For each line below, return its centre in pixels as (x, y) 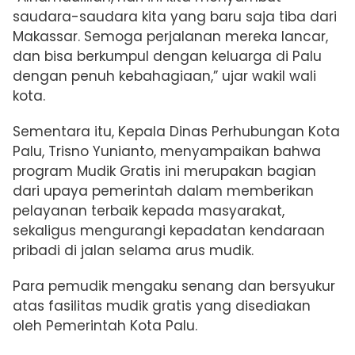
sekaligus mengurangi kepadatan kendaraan (169, 231)
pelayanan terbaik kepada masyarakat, (149, 211)
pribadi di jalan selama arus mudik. (135, 251)
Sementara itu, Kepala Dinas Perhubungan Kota (176, 132)
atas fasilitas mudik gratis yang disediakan (162, 306)
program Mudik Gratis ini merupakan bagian (164, 172)
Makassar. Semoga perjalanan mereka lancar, (170, 37)
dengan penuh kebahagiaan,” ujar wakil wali (164, 76)
